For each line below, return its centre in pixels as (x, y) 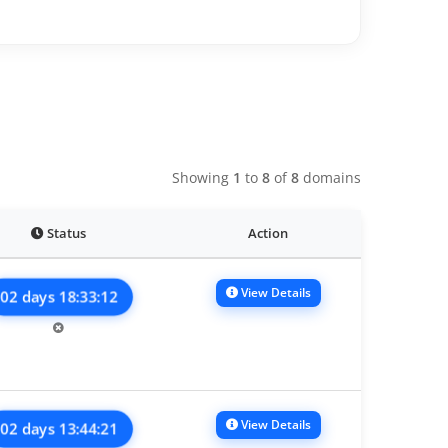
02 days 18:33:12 (58, 297)
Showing (202, 178)
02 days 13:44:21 (58, 429)
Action (268, 234)
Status (65, 234)
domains (330, 178)
